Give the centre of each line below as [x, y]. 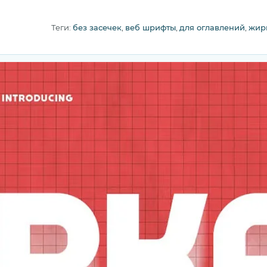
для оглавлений [212, 27]
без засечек [97, 27]
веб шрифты [150, 27]
